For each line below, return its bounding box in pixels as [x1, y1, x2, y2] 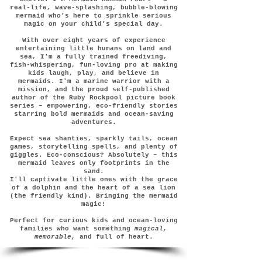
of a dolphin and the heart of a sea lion [12, 184, 175, 191]
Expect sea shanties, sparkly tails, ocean [9, 135, 178, 142]
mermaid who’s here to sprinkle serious [16, 12, 171, 19]
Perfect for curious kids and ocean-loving [9, 217, 178, 224]
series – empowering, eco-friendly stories [9, 102, 178, 109]
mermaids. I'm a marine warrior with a [18, 78, 170, 85]
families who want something [20, 225, 135, 232]
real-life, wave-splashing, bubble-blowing [9, 4, 178, 11]
